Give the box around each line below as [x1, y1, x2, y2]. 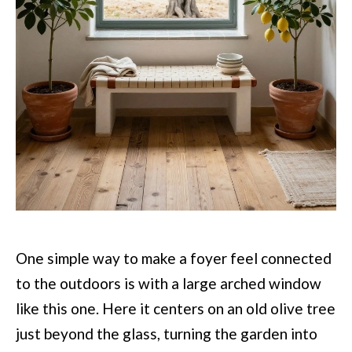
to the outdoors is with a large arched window [16, 273, 321, 292]
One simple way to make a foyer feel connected [16, 248, 332, 267]
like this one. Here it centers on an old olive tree [16, 299, 335, 317]
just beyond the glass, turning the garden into [16, 324, 317, 343]
